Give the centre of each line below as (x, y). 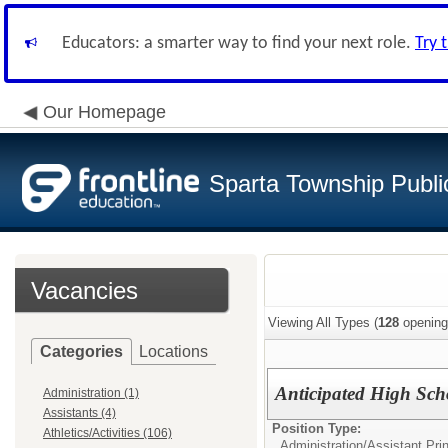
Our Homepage (104, 112)
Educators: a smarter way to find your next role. (238, 43)
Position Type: (316, 428)
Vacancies (84, 290)
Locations (173, 351)
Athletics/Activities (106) (107, 433)
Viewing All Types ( (323, 322)
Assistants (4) (79, 413)
